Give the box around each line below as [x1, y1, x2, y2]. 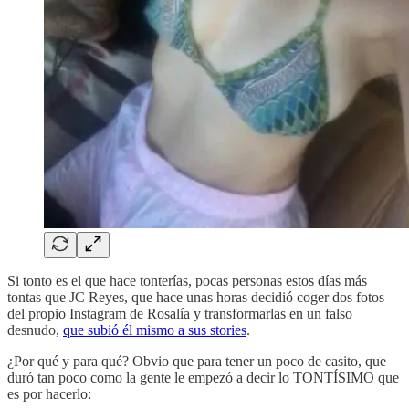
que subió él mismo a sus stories [63, 321, 246, 338]
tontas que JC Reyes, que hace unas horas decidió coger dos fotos [7, 288, 384, 305]
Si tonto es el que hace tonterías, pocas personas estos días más [7, 272, 367, 288]
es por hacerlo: [7, 385, 91, 402]
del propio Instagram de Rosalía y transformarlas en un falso [7, 305, 352, 321]
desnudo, [7, 321, 63, 338]
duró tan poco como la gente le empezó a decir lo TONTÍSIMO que [7, 369, 399, 385]
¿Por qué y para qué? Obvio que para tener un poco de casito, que [7, 352, 386, 369]
